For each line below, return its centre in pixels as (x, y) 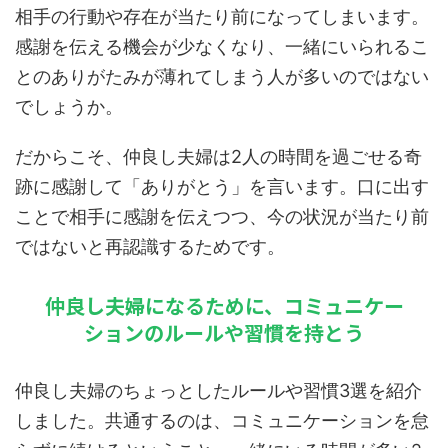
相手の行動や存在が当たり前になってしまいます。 (222, 16)
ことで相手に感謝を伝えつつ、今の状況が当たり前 (222, 216)
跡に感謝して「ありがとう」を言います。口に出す (222, 186)
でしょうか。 (69, 106)
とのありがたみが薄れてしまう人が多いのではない (222, 76)
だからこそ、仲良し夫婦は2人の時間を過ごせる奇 (218, 156)
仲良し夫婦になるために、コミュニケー (224, 305)
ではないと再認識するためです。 (150, 246)
